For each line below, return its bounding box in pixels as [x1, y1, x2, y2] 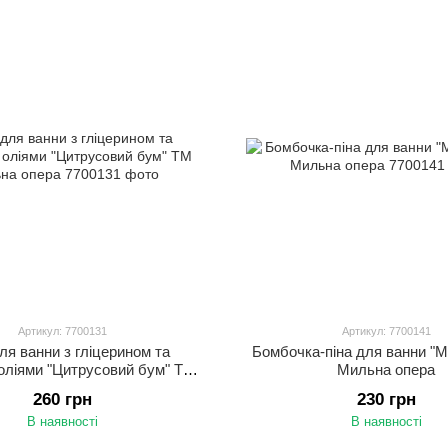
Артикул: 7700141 [341, 325, 431, 337]
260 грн [32, 390, 92, 409]
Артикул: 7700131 [17, 325, 107, 337]
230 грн [356, 390, 416, 409]
